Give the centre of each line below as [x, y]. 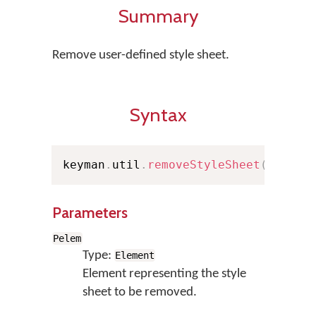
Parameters [90, 212]
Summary [158, 16]
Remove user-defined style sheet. [141, 55]
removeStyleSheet [204, 165]
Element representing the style [164, 274]
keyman [84, 165]
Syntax [158, 115]
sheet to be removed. [139, 292]
